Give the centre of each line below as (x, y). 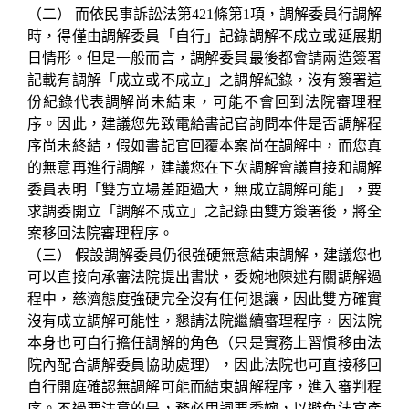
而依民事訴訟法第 (133, 14)
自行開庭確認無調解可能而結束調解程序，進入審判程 (204, 386)
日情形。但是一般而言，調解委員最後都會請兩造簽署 (204, 58)
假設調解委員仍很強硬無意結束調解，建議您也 (228, 255)
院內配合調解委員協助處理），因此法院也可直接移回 (204, 364)
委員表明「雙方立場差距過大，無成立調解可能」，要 (204, 189)
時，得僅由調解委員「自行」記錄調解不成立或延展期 (204, 36)
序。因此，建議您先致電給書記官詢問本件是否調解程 (204, 123)
